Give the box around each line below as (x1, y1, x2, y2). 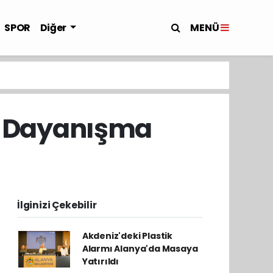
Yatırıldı (82, 255, 119, 268)
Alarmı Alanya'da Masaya (82, 243, 198, 255)
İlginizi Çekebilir (17, 199, 97, 211)
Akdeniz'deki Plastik (82, 230, 172, 242)
